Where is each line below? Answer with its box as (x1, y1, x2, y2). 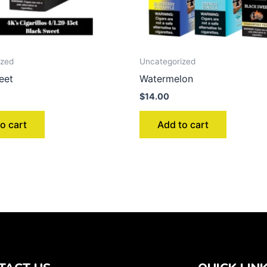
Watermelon (139, 72, 193, 85)
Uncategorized (139, 57, 195, 67)
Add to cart (157, 119, 209, 131)
